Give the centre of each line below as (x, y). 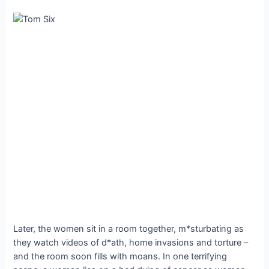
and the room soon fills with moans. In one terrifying (120, 257)
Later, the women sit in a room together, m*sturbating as (129, 229)
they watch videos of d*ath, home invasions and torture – (131, 243)
